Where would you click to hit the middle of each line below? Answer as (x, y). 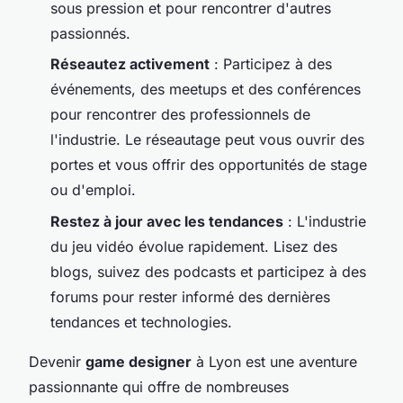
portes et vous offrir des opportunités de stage (209, 165)
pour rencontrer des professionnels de (180, 115)
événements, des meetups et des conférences (206, 90)
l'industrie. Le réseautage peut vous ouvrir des (207, 140)
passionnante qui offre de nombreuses (159, 386)
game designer (139, 361)
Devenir (57, 361)
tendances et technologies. (141, 322)
